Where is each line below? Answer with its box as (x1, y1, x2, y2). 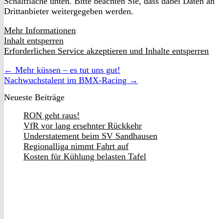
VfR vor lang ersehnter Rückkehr (23, 120, 142, 131)
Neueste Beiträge (4, 92, 65, 102)
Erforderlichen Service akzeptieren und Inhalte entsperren (4, 45, 209, 56)
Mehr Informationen (4, 25, 76, 35)
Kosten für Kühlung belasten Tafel (23, 151, 146, 161)
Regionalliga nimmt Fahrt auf (23, 141, 129, 151)
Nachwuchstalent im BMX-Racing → (4, 75, 138, 85)
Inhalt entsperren (4, 35, 64, 45)
